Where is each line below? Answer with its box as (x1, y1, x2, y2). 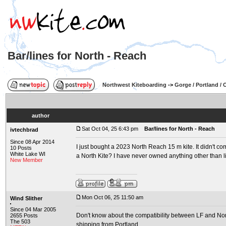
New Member (10, 157, 43, 163)
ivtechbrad (10, 127, 38, 133)
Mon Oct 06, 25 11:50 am (82, 194, 143, 200)
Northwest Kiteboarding (102, 82, 166, 88)
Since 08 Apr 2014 (10, 139, 54, 145)
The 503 (10, 218, 30, 224)
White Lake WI (10, 151, 45, 157)
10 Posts (10, 145, 32, 151)
